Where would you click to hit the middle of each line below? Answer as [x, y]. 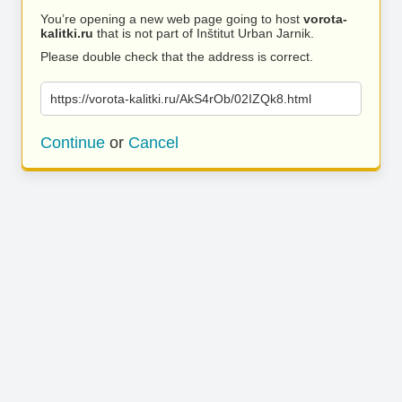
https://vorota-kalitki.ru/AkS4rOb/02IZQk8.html [181, 99]
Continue [73, 143]
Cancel [153, 143]
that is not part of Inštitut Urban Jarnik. [204, 33]
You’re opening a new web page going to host [172, 19]
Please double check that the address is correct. [177, 57]
